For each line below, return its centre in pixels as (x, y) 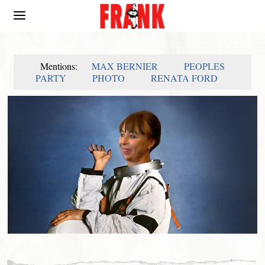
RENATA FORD (184, 78)
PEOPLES (204, 66)
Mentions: (60, 66)
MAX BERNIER (125, 66)
